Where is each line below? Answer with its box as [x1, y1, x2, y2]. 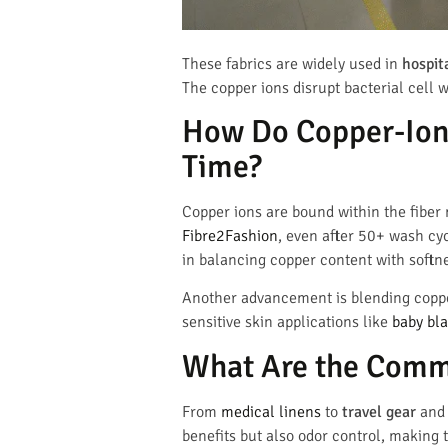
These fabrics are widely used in [182, 53, 402, 74]
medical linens [221, 401, 321, 422]
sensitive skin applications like [182, 312, 392, 333]
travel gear [342, 401, 416, 422]
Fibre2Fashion [182, 225, 278, 246]
